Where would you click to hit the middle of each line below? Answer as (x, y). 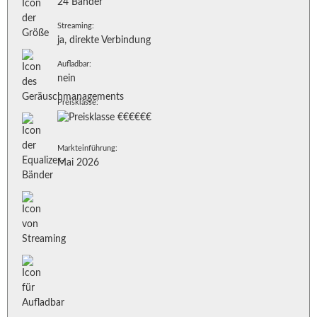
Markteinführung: (87, 148)
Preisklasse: (78, 102)
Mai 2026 (78, 163)
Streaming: (76, 26)
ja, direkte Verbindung (104, 40)
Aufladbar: (74, 64)
